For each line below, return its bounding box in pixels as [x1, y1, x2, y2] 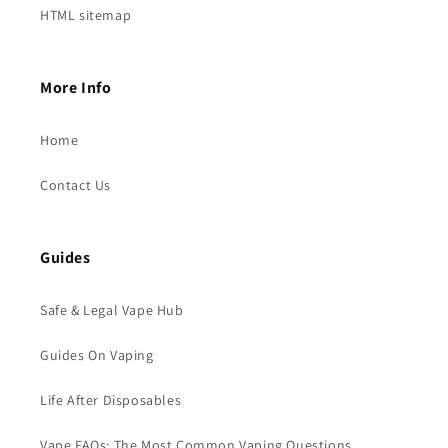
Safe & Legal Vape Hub [40, 301, 184, 320]
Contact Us [40, 176, 111, 195]
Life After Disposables [40, 391, 182, 410]
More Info [40, 77, 112, 99]
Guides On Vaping [40, 346, 154, 365]
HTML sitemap [40, 6, 132, 25]
